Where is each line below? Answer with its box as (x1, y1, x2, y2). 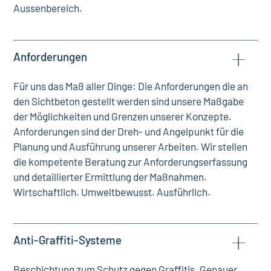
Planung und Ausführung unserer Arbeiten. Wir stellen (13, 140, 248, 152)
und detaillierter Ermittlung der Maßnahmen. (13, 170, 207, 183)
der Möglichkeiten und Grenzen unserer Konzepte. (13, 109, 232, 122)
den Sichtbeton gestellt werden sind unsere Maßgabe (13, 94, 244, 107)
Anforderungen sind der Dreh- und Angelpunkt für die (13, 125, 244, 137)
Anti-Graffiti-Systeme (13, 232, 122, 247)
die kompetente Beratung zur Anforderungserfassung (13, 155, 248, 168)
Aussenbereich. (13, 2, 83, 15)
